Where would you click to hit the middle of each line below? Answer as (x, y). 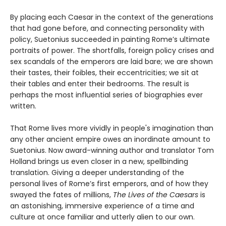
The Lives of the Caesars (156, 194)
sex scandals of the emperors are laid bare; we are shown (111, 61)
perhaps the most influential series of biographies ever (106, 95)
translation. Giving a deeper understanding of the (97, 172)
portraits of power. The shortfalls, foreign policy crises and (112, 50)
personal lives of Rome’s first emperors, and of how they (109, 183)
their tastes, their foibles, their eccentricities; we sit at (104, 72)
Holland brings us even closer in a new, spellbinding (99, 161)
